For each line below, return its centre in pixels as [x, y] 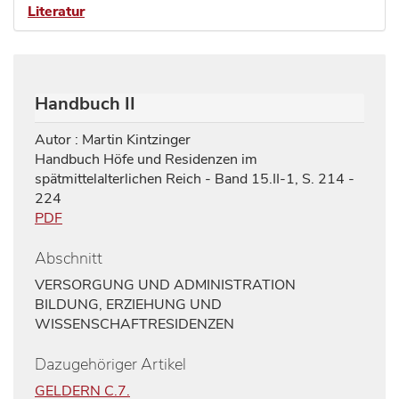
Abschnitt [69, 258]
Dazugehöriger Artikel [110, 364]
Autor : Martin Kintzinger [113, 140]
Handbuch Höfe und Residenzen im [146, 159]
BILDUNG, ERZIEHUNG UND [128, 304]
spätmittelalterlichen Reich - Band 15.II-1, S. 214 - [195, 179]
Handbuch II [85, 104]
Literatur [56, 12]
